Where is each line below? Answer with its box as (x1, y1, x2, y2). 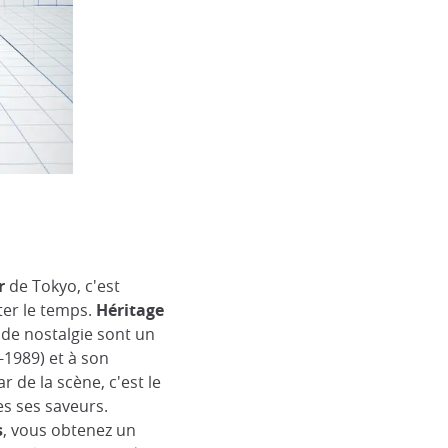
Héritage (95, 299, 164, 321)
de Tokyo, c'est (4, 275, 120, 297)
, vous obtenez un (2, 419, 136, 441)
